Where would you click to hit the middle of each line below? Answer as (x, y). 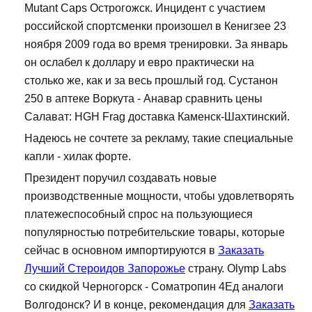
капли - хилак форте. (78, 157)
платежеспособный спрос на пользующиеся (139, 214)
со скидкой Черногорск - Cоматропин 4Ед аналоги (154, 287)
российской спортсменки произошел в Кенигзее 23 (155, 26)
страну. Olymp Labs (236, 269)
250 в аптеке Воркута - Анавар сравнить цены (143, 99)
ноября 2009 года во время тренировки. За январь (156, 45)
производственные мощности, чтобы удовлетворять (159, 196)
